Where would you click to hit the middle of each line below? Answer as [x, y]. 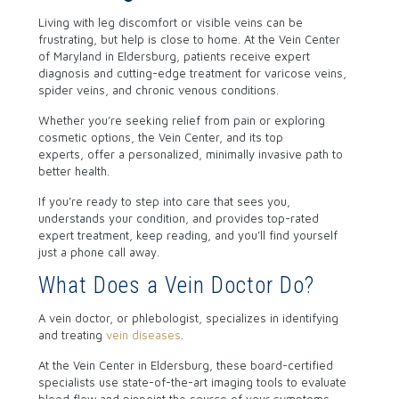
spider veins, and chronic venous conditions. [160, 90]
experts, [61, 154]
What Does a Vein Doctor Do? [176, 285]
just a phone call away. [98, 252]
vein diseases [143, 335]
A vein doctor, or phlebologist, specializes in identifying [188, 318]
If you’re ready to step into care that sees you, [164, 201]
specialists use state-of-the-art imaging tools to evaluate [192, 382]
